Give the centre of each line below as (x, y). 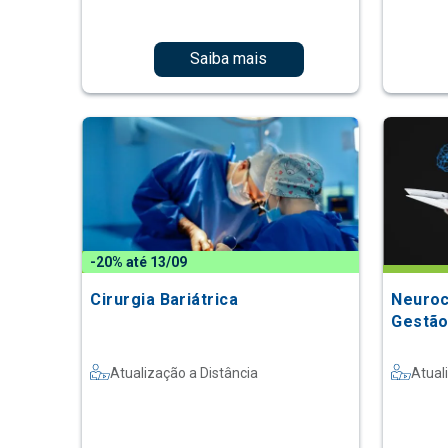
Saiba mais (229, 59)
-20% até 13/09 (139, 261)
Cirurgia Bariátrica (164, 299)
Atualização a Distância (184, 372)
